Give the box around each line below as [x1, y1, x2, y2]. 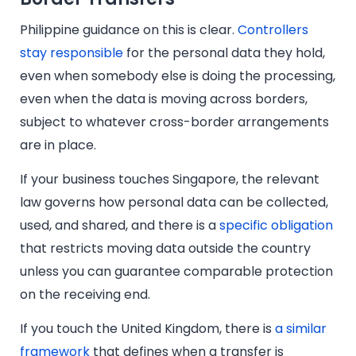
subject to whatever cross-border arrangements [20, 112, 329, 131]
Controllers [238, 20, 308, 39]
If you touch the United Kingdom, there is [20, 319, 275, 339]
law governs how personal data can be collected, [20, 193, 328, 212]
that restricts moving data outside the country [20, 239, 311, 258]
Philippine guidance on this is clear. [20, 20, 238, 39]
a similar [275, 319, 327, 339]
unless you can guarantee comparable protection [20, 262, 333, 281]
